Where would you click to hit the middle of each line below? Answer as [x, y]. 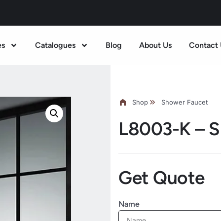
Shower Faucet [184, 102]
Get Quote [162, 178]
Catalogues [55, 45]
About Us [155, 45]
